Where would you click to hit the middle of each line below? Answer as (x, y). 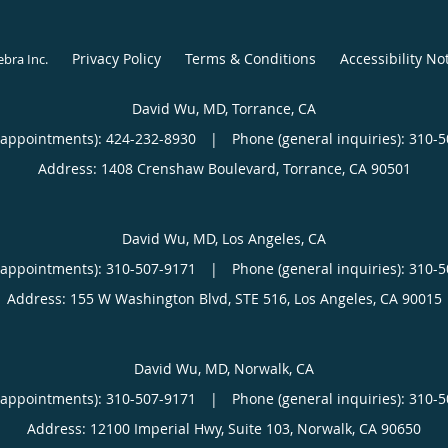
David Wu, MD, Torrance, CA (224, 108)
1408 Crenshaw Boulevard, (191, 168)
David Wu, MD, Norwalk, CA (224, 368)
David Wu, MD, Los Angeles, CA (224, 238)
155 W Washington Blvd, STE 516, (181, 298)
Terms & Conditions (250, 58)
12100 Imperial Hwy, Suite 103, (193, 428)
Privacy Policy (116, 58)
